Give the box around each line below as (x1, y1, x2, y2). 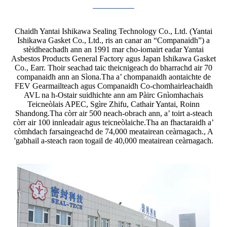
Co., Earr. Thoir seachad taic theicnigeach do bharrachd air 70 (15, 63, 212, 72)
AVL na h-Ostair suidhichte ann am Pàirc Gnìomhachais (24, 90, 203, 99)
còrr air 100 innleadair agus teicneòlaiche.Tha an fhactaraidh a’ (13, 118, 214, 127)
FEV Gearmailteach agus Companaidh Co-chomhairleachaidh (14, 81, 213, 90)
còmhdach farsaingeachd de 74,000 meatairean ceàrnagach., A (14, 127, 213, 136)
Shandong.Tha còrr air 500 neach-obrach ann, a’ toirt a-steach (15, 108, 212, 118)
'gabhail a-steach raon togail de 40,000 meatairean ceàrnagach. (14, 136, 213, 145)
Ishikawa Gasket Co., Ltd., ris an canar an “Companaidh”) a (17, 35, 210, 45)
